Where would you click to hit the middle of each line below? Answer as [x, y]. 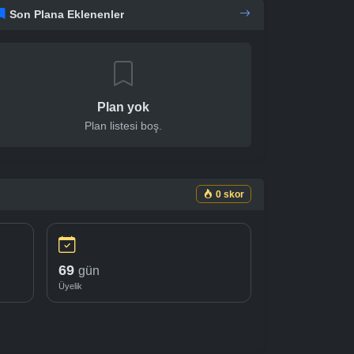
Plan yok [123, 107]
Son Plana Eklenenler [67, 14]
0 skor [230, 194]
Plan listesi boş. [123, 125]
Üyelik [70, 286]
